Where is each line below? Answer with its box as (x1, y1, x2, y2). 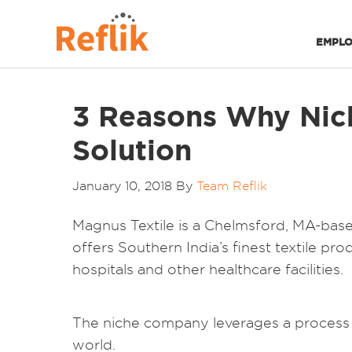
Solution (72, 131, 192, 169)
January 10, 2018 (72, 178, 172, 193)
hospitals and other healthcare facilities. (72, 261, 343, 277)
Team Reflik (196, 178, 267, 193)
